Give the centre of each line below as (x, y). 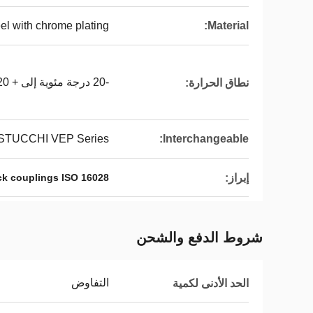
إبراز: (237, 177)
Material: (228, 26)
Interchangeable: (206, 139)
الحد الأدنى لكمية (211, 283)
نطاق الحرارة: (217, 82)
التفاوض (90, 283)
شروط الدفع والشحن (199, 238)
